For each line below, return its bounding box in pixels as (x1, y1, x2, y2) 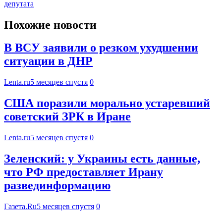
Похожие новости (4, 18, 97, 31)
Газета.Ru (4, 202, 37, 211)
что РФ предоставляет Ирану (4, 166, 163, 179)
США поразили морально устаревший (4, 97, 210, 110)
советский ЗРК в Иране (4, 110, 131, 123)
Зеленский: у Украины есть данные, (4, 152, 200, 166)
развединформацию (4, 179, 111, 192)
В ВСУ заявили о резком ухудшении (4, 41, 198, 55)
